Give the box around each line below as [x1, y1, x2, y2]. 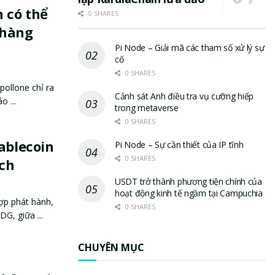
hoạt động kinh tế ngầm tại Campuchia [115, 187, 263, 199]
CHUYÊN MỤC [78, 240, 144, 254]
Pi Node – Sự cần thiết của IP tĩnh [115, 138, 244, 150]
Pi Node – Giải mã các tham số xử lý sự [115, 41, 265, 53]
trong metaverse [115, 101, 179, 114]
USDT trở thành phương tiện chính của [115, 175, 262, 187]
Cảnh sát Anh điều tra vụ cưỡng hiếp [115, 90, 254, 102]
